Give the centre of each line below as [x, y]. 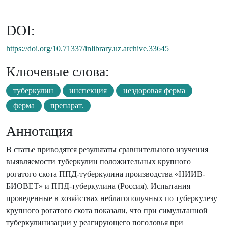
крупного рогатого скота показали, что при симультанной [107, 211]
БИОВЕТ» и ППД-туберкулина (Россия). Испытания [98, 186]
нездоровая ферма [154, 91]
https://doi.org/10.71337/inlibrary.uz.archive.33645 [88, 49]
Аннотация [39, 131]
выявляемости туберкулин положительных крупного [98, 162]
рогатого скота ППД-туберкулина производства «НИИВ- [106, 174]
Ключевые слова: [58, 72]
